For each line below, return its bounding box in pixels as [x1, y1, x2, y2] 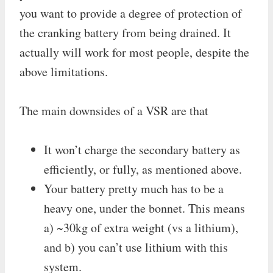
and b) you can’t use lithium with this [44, 238, 228, 255]
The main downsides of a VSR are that [19, 102, 208, 119]
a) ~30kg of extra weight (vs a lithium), [44, 219, 238, 236]
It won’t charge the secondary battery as [44, 141, 240, 158]
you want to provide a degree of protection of [19, 4, 242, 21]
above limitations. [19, 63, 108, 80]
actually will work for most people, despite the [19, 43, 249, 60]
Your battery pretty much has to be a [44, 180, 224, 197]
